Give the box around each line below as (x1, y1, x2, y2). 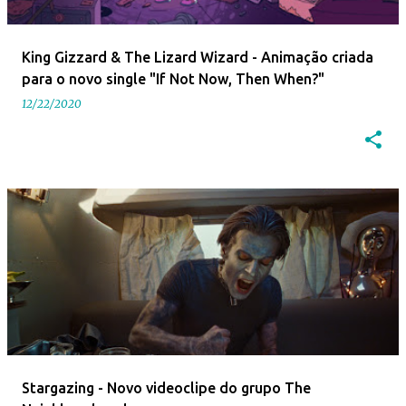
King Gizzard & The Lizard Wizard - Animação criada (22, 49, 373, 65)
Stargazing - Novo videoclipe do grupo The (22, 380, 311, 396)
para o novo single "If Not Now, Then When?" (22, 71, 324, 87)
